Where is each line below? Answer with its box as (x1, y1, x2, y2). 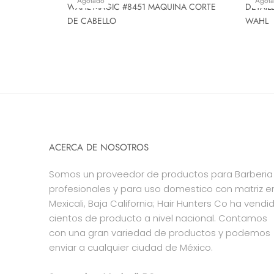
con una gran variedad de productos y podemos (49, 226, 270, 239)
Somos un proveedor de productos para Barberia (49, 167, 273, 180)
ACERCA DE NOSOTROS (49, 140, 149, 154)
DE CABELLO (67, 14, 116, 27)
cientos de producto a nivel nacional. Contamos (49, 211, 267, 224)
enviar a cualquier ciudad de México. (49, 240, 213, 254)
